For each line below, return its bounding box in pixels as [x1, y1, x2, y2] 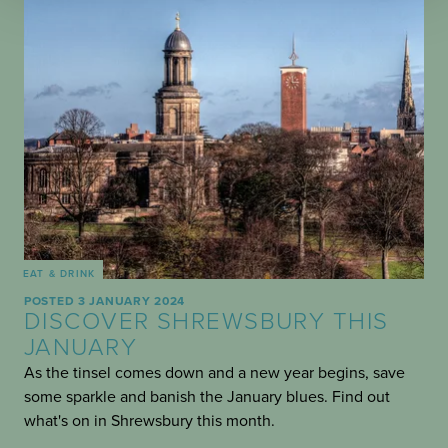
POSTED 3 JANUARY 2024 [24, 294, 186, 310]
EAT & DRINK [23, 268, 96, 281]
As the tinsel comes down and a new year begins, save [24, 363, 405, 384]
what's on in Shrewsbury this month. [24, 411, 275, 432]
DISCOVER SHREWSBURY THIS [24, 307, 389, 337]
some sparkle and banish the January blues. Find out [24, 387, 390, 408]
